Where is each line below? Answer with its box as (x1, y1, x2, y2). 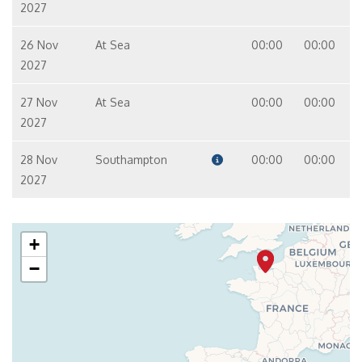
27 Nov (20, 95, 57, 109)
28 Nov (20, 153, 57, 166)
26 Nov (20, 38, 58, 52)
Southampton (95, 153, 167, 166)
